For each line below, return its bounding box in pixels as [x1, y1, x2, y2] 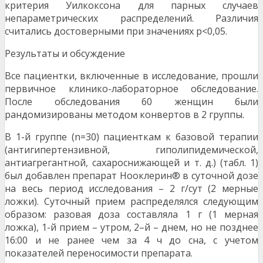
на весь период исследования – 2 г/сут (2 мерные [5, 182, 258, 195]
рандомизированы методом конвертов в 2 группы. [5, 108, 244, 122]
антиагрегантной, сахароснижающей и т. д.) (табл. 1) [5, 156, 258, 170]
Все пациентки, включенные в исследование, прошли [5, 69, 258, 83]
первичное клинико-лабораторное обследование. [5, 82, 258, 96]
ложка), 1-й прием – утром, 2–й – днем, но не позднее [5, 221, 258, 234]
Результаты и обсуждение [5, 47, 125, 60]
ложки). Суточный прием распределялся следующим [5, 195, 258, 208]
